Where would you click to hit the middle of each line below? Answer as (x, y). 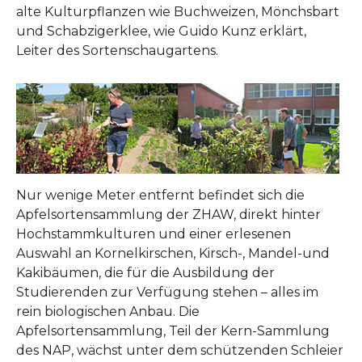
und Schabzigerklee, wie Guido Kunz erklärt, (161, 31)
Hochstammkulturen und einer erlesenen (154, 234)
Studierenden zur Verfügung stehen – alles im (167, 293)
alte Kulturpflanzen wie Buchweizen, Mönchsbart (178, 11)
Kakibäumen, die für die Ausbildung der (145, 273)
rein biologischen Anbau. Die (108, 312)
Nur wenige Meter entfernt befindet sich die (160, 196)
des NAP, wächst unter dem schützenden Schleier (180, 351)
